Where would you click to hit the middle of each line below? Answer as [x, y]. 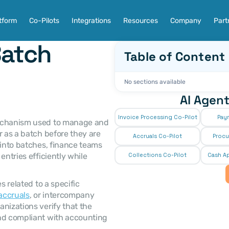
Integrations [91, 20]
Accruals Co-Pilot [157, 136]
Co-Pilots [44, 20]
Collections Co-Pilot [157, 155]
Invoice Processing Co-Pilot [157, 117]
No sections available [155, 82]
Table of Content [175, 56]
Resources [140, 20]
